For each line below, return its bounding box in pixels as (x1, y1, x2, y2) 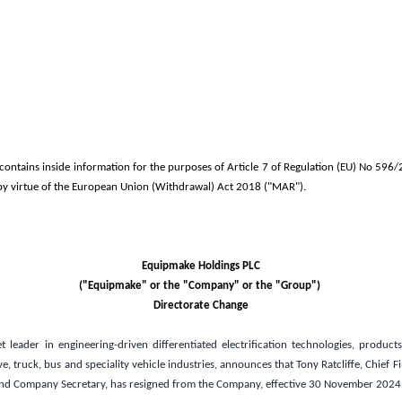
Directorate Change (153, 300, 249, 312)
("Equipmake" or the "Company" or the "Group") (79, 280, 320, 293)
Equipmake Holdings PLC (142, 260, 260, 273)
